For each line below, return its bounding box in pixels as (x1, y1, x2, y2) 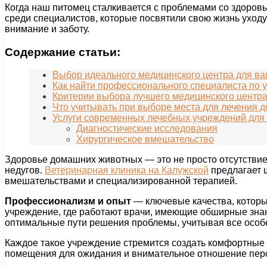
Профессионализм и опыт (5, 196, 131, 207)
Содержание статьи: (5, 45, 120, 58)
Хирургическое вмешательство (76, 134, 214, 145)
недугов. (5, 165, 45, 176)
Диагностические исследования (76, 123, 218, 134)
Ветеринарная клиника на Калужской (45, 165, 209, 176)
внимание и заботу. (5, 23, 89, 34)
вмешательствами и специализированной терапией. (5, 176, 237, 187)
